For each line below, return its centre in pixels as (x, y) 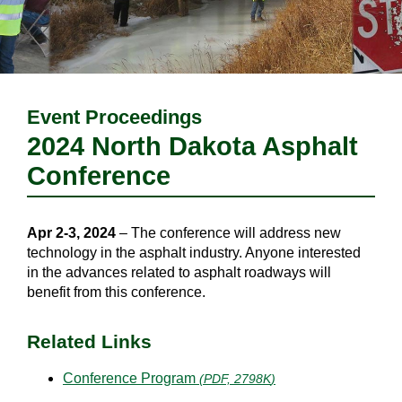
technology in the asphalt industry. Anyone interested (194, 253)
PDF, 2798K (237, 378)
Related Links (89, 342)
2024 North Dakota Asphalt (192, 146)
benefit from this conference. (116, 293)
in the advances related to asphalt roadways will (179, 273)
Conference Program (129, 378)
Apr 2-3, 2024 (71, 233)
